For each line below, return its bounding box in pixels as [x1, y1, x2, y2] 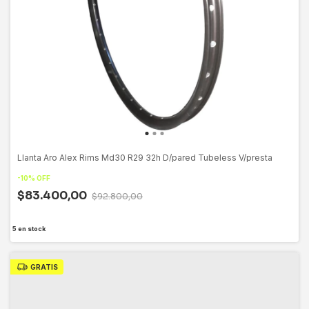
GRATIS [30, 262, 58, 271]
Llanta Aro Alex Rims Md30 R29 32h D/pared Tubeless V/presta [17, 152, 272, 163]
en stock [16, 224, 46, 232]
